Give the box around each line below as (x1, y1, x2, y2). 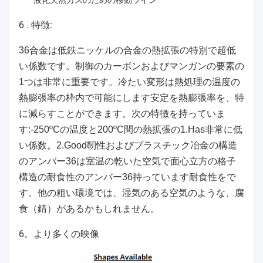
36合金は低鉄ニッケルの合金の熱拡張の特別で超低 (19, 45, 236, 56)
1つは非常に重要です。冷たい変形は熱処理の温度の (19, 77, 240, 87)
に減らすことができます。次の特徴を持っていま (19, 109, 225, 119)
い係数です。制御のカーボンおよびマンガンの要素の (19, 61, 244, 72)
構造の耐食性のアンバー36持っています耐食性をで (19, 172, 236, 183)
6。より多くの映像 (19, 228, 99, 240)
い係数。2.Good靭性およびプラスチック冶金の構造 (19, 140, 237, 151)
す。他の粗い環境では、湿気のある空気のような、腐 (19, 188, 244, 198)
